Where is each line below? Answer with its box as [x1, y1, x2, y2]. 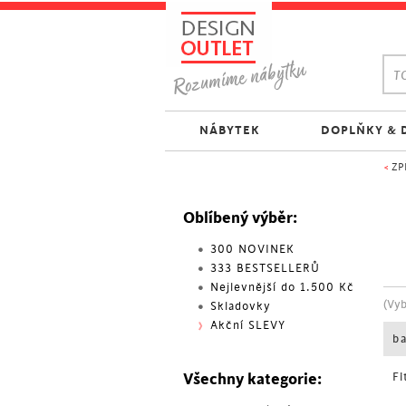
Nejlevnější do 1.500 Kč [210, 281, 354, 294]
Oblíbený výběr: [183, 209, 297, 227]
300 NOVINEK [210, 243, 295, 256]
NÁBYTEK [198, 123, 260, 137]
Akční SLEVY [210, 319, 285, 332]
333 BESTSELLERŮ [210, 262, 320, 275]
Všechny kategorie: [183, 371, 322, 388]
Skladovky [210, 300, 271, 313]
